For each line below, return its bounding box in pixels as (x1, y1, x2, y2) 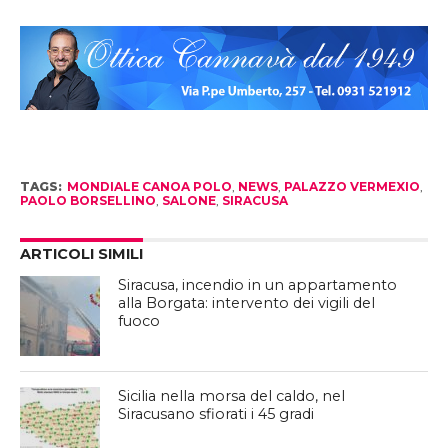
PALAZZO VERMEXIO (283, 179, 420, 195)
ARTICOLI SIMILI (19, 245, 143, 264)
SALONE (161, 193, 216, 209)
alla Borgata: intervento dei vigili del (118, 294, 376, 313)
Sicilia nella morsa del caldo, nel (118, 387, 346, 406)
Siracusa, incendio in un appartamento (118, 276, 398, 295)
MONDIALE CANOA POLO (66, 179, 232, 195)
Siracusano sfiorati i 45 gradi (118, 405, 315, 424)
